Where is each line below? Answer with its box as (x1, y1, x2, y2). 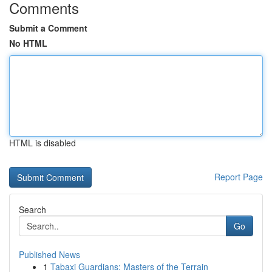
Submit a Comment (9, 22, 87, 34)
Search (19, 203, 46, 216)
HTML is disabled (9, 137, 76, 149)
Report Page (214, 171, 263, 183)
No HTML (9, 37, 47, 49)
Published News (19, 248, 80, 260)
